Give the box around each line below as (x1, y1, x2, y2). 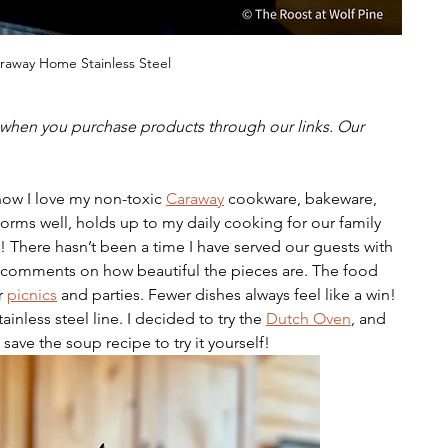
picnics (7, 284, 57, 304)
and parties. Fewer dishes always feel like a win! (57, 284, 400, 304)
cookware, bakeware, (224, 188, 381, 208)
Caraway (166, 188, 224, 208)
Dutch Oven (266, 308, 351, 328)
